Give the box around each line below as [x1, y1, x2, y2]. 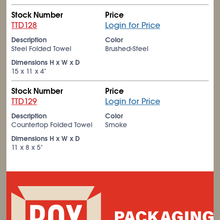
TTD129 [11, 96, 37, 107]
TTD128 [11, 20, 37, 30]
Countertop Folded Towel [11, 120, 93, 129]
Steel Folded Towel [11, 44, 72, 53]
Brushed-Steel [105, 44, 148, 53]
